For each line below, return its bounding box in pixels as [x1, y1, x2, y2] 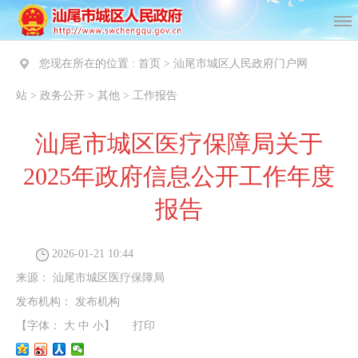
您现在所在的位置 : [39, 58, 138, 70]
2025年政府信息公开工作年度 [23, 163, 335, 189]
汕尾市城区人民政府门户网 [173, 58, 308, 70]
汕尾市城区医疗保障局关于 [35, 130, 323, 157]
